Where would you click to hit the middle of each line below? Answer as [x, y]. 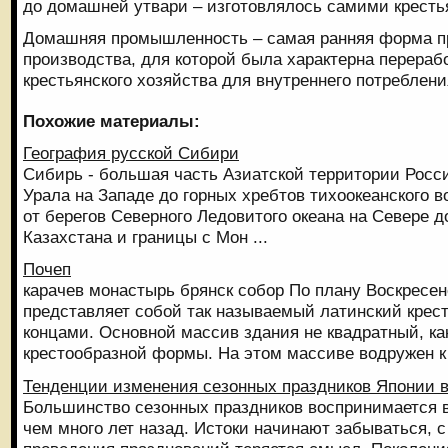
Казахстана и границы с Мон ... [145, 237]
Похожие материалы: [111, 121]
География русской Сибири [131, 153]
